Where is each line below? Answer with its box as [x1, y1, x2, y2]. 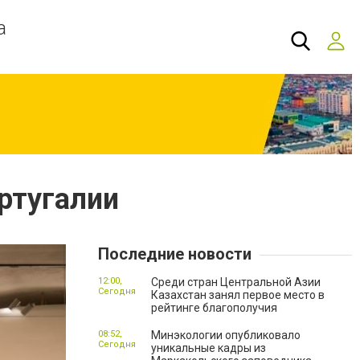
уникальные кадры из [151, 342, 266, 354]
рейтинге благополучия [151, 301, 277, 314]
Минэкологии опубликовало [151, 329, 301, 342]
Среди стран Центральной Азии [151, 276, 321, 288]
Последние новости [98, 244, 252, 264]
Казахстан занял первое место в [151, 288, 325, 301]
